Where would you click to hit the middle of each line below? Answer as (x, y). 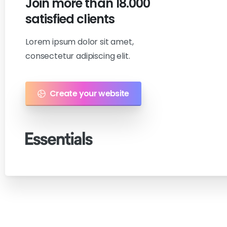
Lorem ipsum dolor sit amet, (80, 42)
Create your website (89, 94)
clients (96, 19)
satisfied (50, 19)
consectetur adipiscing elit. (78, 56)
